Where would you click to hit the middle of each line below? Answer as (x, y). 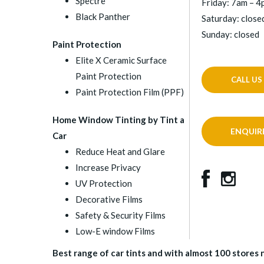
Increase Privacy (108, 167)
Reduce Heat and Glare (120, 151)
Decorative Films (109, 199)
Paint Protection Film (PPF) (129, 92)
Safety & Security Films (120, 215)
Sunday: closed (231, 34)
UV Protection (103, 183)
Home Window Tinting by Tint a (118, 120)
